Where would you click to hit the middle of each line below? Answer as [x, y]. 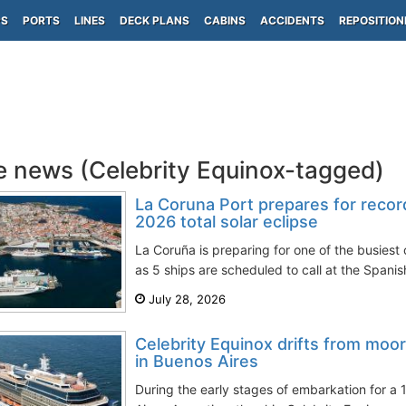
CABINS [225, 20]
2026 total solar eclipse [227, 222]
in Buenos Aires [197, 361]
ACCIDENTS [292, 20]
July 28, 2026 [185, 299]
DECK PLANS [155, 20]
